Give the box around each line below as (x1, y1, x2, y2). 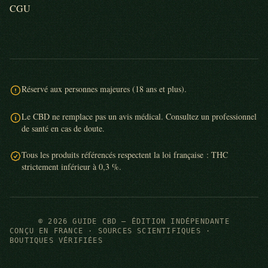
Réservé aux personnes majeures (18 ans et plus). (22, 83, 187, 95)
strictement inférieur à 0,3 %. (22, 161, 121, 172)
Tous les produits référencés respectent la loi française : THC (22, 149, 228, 160)
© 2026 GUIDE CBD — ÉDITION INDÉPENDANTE (38, 217, 230, 226)
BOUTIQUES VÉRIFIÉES (10, 236, 103, 245)
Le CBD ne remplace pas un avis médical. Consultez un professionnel (22, 111, 257, 122)
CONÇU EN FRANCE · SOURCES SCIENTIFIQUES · (10, 227, 211, 235)
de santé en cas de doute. (22, 123, 105, 134)
